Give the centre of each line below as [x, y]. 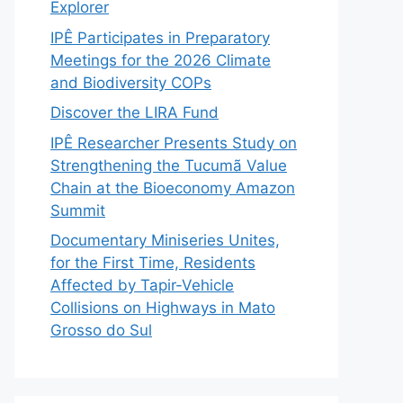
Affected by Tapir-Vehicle [142, 285]
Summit [78, 210]
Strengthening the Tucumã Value [169, 165]
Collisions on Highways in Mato [163, 308]
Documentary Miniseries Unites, [165, 240]
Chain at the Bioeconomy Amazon [173, 188]
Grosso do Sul [101, 330]
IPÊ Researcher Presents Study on [174, 143]
